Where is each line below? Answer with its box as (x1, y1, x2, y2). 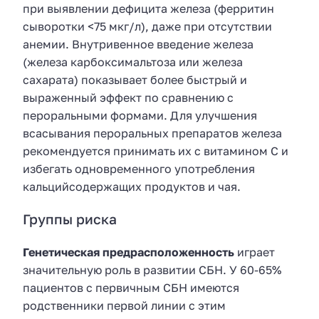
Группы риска (23, 210, 117, 227)
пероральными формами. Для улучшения (23, 108, 257, 123)
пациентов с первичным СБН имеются (23, 280, 239, 295)
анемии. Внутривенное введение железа (23, 37, 253, 52)
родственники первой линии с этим (23, 298, 226, 313)
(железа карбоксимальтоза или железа (23, 55, 243, 70)
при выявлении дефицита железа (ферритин (23, 1, 274, 16)
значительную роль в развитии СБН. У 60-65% (23, 262, 281, 277)
